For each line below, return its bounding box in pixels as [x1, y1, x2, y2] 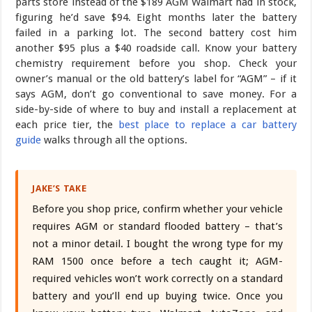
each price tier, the [15, 118, 118, 132]
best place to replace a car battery [118, 118, 297, 132]
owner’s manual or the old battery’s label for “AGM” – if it [15, 72, 297, 86]
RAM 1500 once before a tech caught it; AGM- [32, 255, 283, 268]
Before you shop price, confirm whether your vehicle [32, 203, 283, 216]
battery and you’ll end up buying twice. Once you [32, 290, 283, 303]
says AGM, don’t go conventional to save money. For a [15, 88, 297, 101]
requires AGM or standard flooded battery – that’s [32, 220, 283, 233]
